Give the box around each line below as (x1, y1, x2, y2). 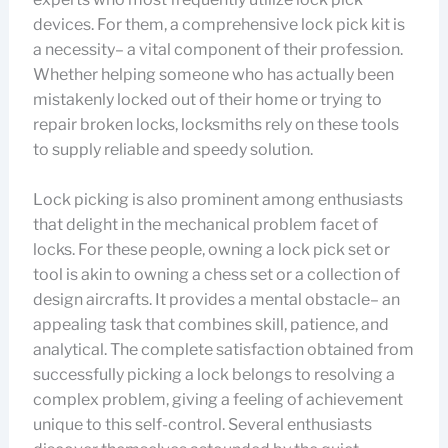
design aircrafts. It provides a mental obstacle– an (32, 290, 400, 309)
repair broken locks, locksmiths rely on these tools (32, 115, 399, 134)
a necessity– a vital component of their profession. (32, 40, 403, 59)
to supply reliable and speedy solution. (32, 140, 313, 159)
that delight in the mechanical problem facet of (32, 215, 378, 234)
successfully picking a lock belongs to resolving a (32, 365, 395, 384)
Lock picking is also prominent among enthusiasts (32, 190, 403, 209)
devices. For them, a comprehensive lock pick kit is (32, 15, 405, 34)
